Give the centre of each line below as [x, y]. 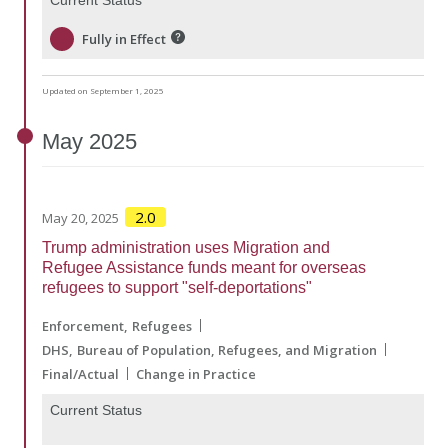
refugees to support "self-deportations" [177, 287]
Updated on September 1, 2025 [103, 91]
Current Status [96, 409]
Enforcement [83, 325]
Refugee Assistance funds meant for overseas [204, 267]
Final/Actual [80, 373]
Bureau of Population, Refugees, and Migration [227, 349]
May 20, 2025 [80, 217]
